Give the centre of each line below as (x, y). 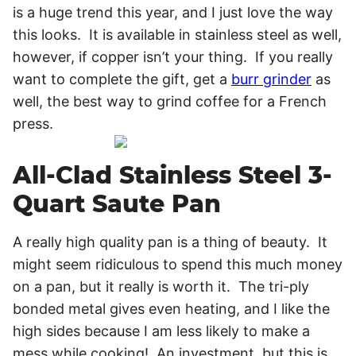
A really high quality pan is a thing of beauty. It (170, 242)
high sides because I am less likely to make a (161, 331)
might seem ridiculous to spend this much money (178, 264)
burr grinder (271, 79)
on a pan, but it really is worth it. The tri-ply (161, 286)
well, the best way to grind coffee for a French (170, 101)
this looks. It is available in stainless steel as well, (177, 35)
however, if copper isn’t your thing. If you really (173, 57)
